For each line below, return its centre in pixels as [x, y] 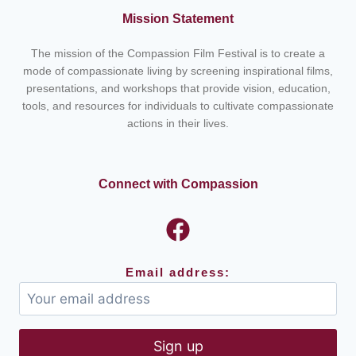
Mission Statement [178, 18]
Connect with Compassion [178, 184]
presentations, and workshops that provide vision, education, [178, 88]
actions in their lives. [178, 123]
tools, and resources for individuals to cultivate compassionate [178, 105]
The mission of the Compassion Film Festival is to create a [178, 53]
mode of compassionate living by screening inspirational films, [178, 70]
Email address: [178, 272]
